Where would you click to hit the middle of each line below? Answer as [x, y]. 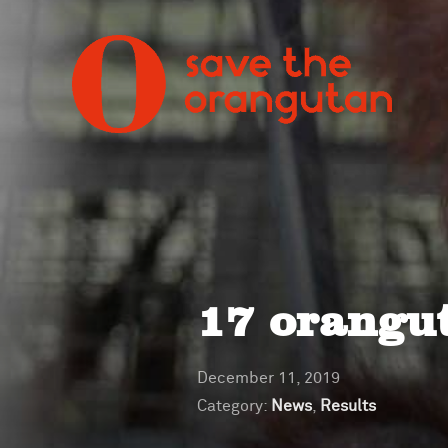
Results [348, 406]
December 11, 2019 [268, 378]
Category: [234, 406]
